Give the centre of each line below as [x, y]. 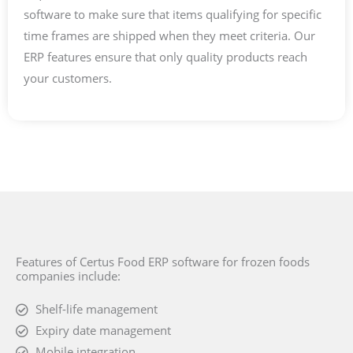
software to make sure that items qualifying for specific [173, 15]
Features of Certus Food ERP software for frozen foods [163, 262]
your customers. [68, 78]
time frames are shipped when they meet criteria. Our [169, 36]
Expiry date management [103, 331]
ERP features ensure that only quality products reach [165, 57]
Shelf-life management [97, 309]
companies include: [68, 276]
